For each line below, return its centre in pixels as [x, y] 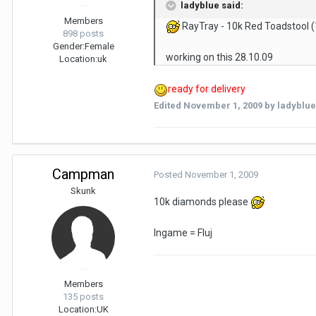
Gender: [68, 46]
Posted [169, 174]
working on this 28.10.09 [219, 57]
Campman [83, 174]
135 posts [83, 296]
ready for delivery [207, 89]
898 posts [83, 33]
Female [99, 46]
